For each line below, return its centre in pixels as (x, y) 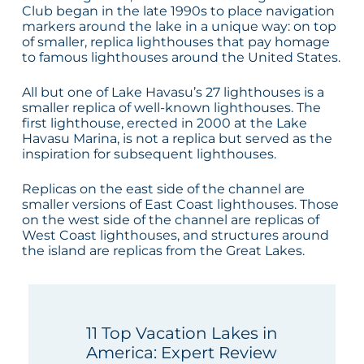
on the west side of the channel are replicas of (170, 220)
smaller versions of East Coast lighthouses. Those (180, 205)
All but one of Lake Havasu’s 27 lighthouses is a (173, 93)
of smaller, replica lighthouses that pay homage (175, 42)
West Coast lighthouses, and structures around (175, 236)
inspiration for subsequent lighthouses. (149, 154)
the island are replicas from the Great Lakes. (163, 251)
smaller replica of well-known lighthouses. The (171, 108)
